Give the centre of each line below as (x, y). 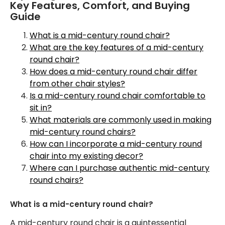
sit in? (41, 108)
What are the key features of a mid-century (117, 47)
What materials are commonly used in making (121, 120)
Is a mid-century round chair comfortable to (118, 96)
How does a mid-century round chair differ (114, 72)
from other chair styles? (77, 84)
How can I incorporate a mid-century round (116, 144)
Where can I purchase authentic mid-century (120, 168)
